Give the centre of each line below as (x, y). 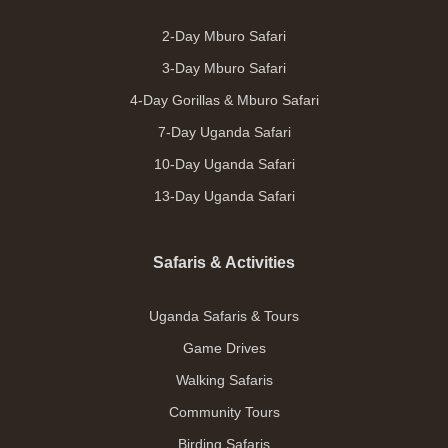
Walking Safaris (224, 379)
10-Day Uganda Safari (224, 163)
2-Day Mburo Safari (224, 35)
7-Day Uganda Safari (224, 131)
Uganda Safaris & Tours (224, 315)
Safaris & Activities (224, 262)
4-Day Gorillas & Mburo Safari (224, 99)
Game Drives (224, 347)
